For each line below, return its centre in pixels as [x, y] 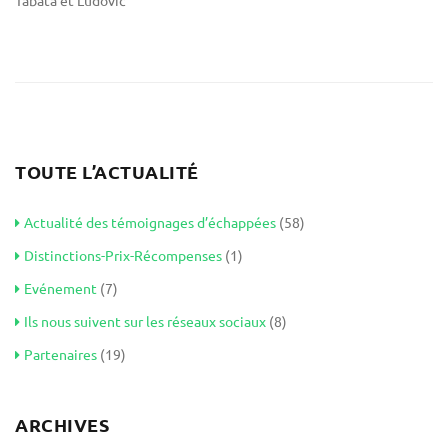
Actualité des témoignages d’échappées [150, 222]
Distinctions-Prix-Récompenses [123, 255]
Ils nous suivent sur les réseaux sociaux [145, 321]
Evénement [60, 288]
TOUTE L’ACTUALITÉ [107, 171]
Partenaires [60, 354]
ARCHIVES [62, 424]
